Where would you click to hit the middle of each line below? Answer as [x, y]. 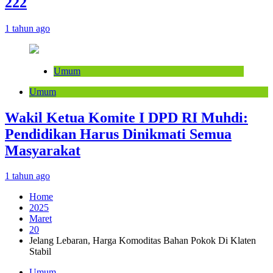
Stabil [40, 252]
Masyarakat [43, 150]
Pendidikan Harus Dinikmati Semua [118, 134]
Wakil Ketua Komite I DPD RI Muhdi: [126, 117]
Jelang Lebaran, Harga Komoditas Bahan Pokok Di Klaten [143, 241]
